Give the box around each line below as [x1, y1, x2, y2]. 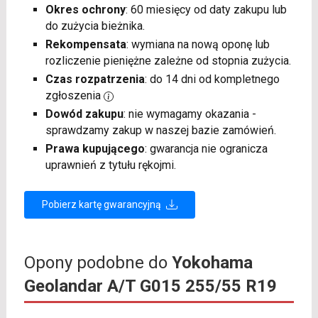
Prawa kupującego [45, 142, 145, 156]
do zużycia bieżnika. [45, 19, 145, 33]
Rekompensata [45, 38, 126, 52]
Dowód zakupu [45, 107, 124, 121]
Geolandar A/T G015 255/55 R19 [23, 276, 277, 297]
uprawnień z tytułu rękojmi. [45, 158, 176, 172]
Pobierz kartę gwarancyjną [41, 199, 163, 211]
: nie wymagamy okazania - [123, 107, 256, 121]
